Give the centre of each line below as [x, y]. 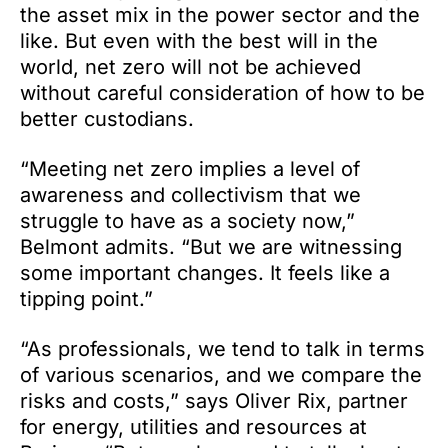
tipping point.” [86, 299]
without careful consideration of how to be [222, 93]
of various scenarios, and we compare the [221, 375]
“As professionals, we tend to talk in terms [222, 349]
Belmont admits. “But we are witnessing [211, 247]
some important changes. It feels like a [205, 273]
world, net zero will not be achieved [190, 67]
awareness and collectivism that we [190, 195]
